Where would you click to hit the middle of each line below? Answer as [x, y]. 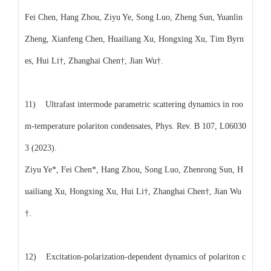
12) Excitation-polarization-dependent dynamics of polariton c [135, 256]
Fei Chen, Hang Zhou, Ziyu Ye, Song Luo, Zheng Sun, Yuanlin [134, 17]
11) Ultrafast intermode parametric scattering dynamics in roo [134, 104]
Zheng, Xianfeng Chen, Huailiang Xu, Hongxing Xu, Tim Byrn [134, 39]
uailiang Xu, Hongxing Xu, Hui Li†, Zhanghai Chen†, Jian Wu [133, 191]
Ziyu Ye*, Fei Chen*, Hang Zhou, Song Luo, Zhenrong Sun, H [134, 169]
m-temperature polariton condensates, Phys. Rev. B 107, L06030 [135, 126]
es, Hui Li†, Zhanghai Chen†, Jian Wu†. [94, 60]
